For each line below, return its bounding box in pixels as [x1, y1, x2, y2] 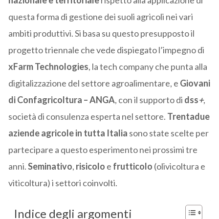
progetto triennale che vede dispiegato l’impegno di [8, 44, 205, 55]
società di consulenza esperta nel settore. [8, 110, 168, 122]
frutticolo [113, 160, 153, 172]
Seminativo [28, 160, 73, 172]
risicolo [76, 160, 107, 172]
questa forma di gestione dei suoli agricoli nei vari [8, 11, 194, 22]
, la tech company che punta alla [88, 61, 208, 72]
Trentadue [167, 110, 210, 122]
